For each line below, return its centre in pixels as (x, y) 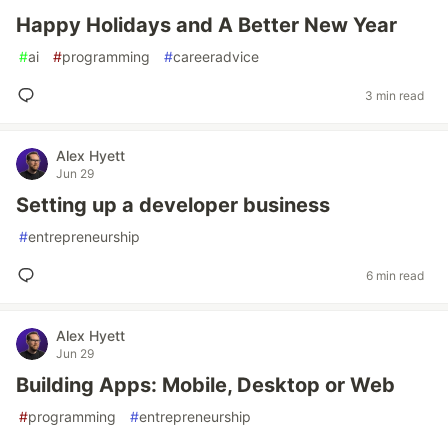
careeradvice (216, 56)
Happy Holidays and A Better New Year (206, 25)
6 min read (395, 275)
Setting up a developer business (173, 205)
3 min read (394, 95)
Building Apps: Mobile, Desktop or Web (205, 385)
